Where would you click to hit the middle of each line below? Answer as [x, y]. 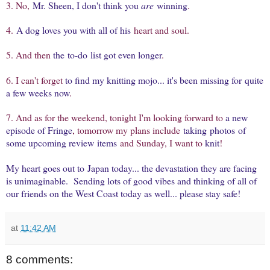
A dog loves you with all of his [74, 30]
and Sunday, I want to [161, 142]
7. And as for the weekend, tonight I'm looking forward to [116, 117]
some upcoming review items [61, 142]
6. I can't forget [36, 80]
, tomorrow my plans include [128, 130]
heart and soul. [160, 30]
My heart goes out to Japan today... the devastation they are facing [131, 168]
